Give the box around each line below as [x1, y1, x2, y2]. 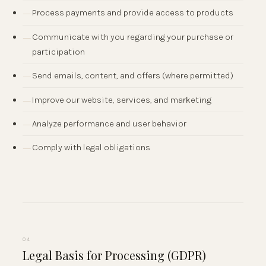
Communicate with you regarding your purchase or [32, 31, 233, 42]
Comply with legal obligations [32, 142, 150, 153]
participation [32, 46, 85, 57]
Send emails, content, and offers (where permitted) [32, 70, 233, 81]
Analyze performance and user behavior [32, 118, 186, 129]
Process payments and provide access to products [32, 7, 233, 18]
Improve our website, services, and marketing [32, 94, 211, 105]
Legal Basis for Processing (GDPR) [23, 247, 206, 264]
